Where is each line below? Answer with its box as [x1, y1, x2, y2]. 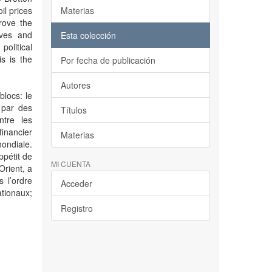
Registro [60, 202, 93, 214]
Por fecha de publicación [60, 54, 155, 66]
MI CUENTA [50, 158, 90, 169]
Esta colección [60, 29, 116, 41]
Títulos [60, 104, 87, 116]
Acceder [60, 177, 92, 189]
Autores [60, 79, 90, 91]
